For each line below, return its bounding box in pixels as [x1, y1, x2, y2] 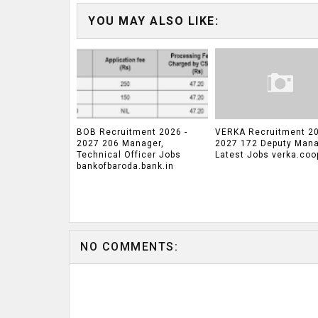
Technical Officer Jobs [77, 150, 181, 160]
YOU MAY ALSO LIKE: [88, 13, 219, 28]
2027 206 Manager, [77, 138, 164, 149]
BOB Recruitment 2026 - [77, 127, 187, 138]
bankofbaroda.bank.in [77, 161, 174, 172]
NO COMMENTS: [80, 239, 178, 253]
